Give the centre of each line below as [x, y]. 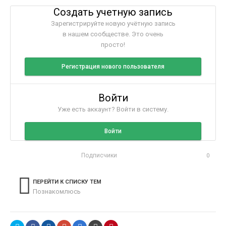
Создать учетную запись [113, 12]
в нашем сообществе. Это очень [113, 34]
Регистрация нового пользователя [113, 67]
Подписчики [99, 156]
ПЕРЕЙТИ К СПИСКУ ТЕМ [67, 182]
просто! [113, 45]
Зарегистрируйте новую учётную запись [113, 24]
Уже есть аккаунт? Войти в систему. [113, 109]
